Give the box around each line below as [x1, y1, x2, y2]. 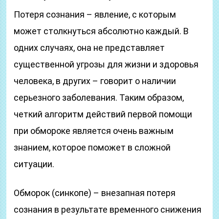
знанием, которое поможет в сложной [14, 142, 171, 153]
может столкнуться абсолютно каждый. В [14, 26, 189, 36]
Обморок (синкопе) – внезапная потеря [14, 188, 176, 198]
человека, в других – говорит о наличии [14, 76, 176, 86]
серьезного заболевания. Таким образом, [14, 92, 184, 103]
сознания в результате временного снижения [14, 204, 202, 215]
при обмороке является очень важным [14, 126, 174, 136]
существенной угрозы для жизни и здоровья [14, 59, 199, 69]
